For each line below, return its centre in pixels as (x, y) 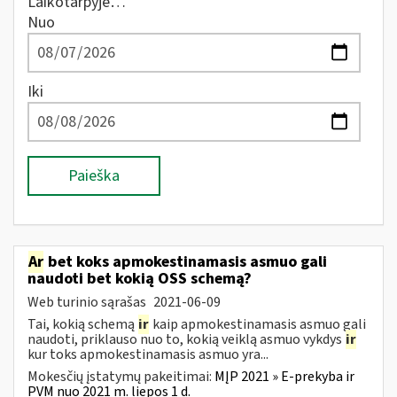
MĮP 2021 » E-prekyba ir (284, 376)
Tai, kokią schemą (82, 324)
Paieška (94, 176)
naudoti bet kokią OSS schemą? (140, 278)
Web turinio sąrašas (88, 302)
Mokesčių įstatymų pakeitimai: (121, 376)
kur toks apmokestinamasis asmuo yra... (148, 354)
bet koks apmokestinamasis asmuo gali (186, 261)
